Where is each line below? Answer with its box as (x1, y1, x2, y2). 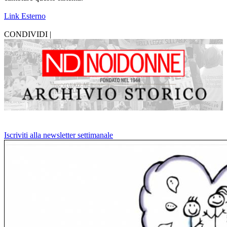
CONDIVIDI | (4, 30, 51, 39)
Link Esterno (4, 12, 46, 21)
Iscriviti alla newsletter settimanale (4, 130, 113, 139)
